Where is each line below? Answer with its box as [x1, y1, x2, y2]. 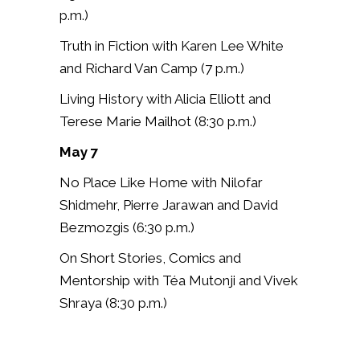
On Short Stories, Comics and [59, 249, 241, 266]
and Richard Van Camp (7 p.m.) [59, 59, 244, 76]
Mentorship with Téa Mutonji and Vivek [59, 272, 298, 288]
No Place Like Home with [59, 174, 220, 190]
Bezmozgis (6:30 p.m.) [59, 219, 194, 235]
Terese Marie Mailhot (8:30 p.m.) [59, 112, 256, 129]
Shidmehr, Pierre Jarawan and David [59, 196, 278, 213]
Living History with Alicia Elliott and [59, 90, 271, 107]
